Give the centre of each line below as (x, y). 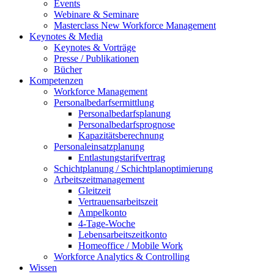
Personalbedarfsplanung (124, 113)
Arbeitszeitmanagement (99, 180)
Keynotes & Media (66, 36)
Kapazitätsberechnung (121, 135)
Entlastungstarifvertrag (122, 157)
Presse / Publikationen (96, 58)
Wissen (43, 268)
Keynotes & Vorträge (95, 47)
